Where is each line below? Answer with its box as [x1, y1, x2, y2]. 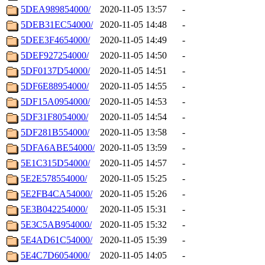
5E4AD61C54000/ [21, 235, 92, 245]
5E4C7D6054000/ [21, 250, 90, 261]
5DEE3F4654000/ [21, 35, 90, 46]
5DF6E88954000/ [21, 81, 89, 92]
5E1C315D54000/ [21, 158, 90, 169]
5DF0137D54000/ [21, 66, 90, 76]
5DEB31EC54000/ [21, 20, 93, 30]
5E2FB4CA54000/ [21, 189, 92, 199]
